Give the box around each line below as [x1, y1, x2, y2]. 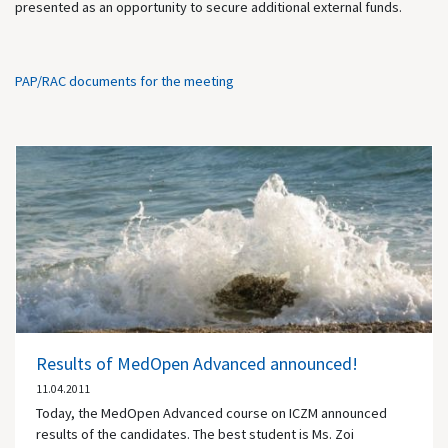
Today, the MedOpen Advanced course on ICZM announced [36, 404, 387, 423]
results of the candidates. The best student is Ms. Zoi [36, 425, 354, 444]
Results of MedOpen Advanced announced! [36, 352, 358, 376]
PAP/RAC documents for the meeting [15, 71, 234, 90]
